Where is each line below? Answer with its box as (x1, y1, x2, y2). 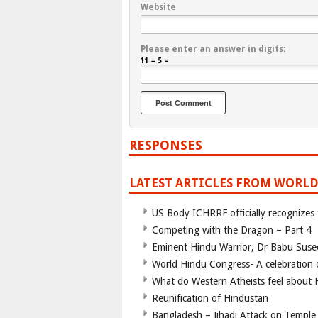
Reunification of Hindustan (152, 292, 268, 305)
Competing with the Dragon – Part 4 (152, 224, 312, 236)
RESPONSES (129, 138, 202, 153)
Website (141, 2, 176, 13)
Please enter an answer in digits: (141, 44, 285, 55)
